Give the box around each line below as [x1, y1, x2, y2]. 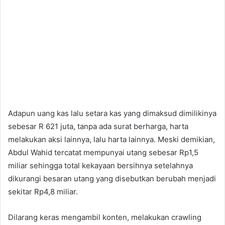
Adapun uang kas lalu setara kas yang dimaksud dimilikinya [8, 108, 216, 119]
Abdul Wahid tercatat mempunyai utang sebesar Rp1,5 [8, 148, 198, 158]
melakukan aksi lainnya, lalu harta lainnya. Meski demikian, [8, 135, 215, 145]
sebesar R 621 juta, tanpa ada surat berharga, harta [8, 122, 188, 132]
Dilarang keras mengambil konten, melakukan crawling [8, 212, 201, 222]
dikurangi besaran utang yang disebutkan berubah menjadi [8, 174, 216, 184]
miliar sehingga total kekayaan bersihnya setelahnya [8, 161, 193, 171]
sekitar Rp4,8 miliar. [8, 187, 78, 197]
